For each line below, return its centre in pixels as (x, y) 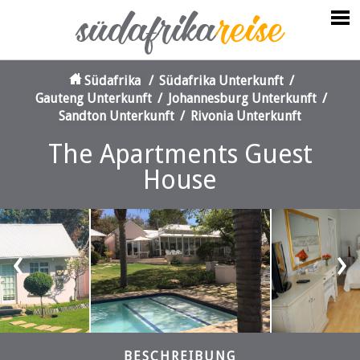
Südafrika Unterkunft (221, 81)
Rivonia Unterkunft (246, 116)
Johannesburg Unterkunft (242, 98)
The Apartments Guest (180, 154)
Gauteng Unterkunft (94, 98)
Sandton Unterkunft (117, 116)
